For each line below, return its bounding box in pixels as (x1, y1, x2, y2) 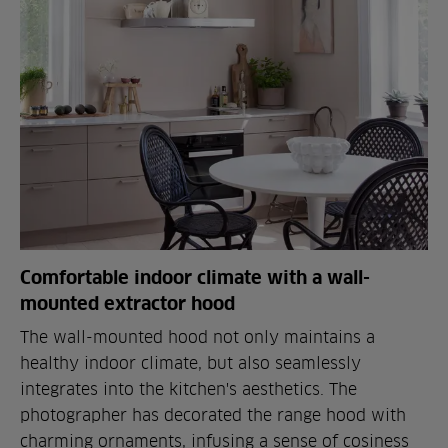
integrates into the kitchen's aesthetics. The (20, 379, 357, 398)
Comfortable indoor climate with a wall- (20, 265, 370, 288)
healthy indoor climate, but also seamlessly (20, 353, 361, 372)
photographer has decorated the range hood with (20, 405, 406, 424)
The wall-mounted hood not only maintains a (20, 327, 375, 346)
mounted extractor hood (20, 291, 235, 314)
